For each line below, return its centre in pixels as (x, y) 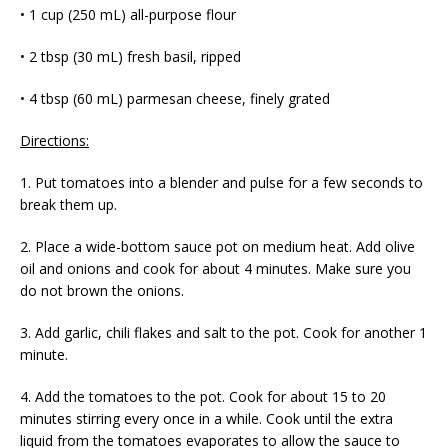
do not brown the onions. (102, 291)
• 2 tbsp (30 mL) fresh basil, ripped (130, 57)
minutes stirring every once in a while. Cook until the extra (206, 419)
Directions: (54, 141)
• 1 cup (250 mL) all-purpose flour (128, 15)
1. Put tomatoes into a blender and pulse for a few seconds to (221, 183)
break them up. (68, 205)
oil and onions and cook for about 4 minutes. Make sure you (215, 269)
